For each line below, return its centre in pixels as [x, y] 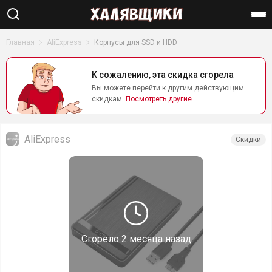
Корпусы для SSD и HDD [136, 42]
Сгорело [101, 239]
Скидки [248, 140]
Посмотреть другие [159, 99]
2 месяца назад [156, 239]
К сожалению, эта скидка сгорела [163, 75]
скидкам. [109, 99]
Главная [20, 42]
